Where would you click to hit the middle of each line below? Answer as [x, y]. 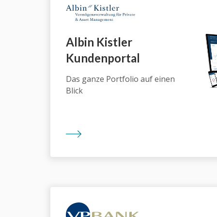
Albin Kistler [99, 42]
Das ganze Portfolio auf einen [120, 79]
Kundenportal [103, 58]
